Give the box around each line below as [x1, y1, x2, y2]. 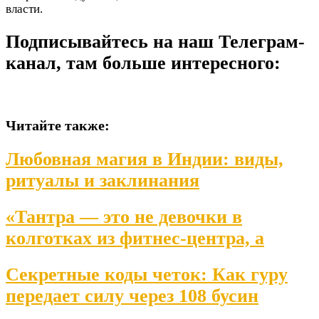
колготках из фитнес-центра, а [6, 228, 264, 249]
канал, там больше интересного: [6, 52, 281, 73]
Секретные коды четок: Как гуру [6, 264, 288, 286]
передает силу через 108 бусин [6, 286, 258, 307]
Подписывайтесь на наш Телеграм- [6, 31, 305, 52]
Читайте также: [6, 117, 110, 133]
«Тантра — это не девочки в [6, 206, 242, 228]
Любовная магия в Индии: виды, [6, 148, 283, 169]
